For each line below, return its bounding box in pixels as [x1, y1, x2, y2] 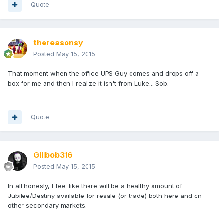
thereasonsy [33, 38, 83, 48]
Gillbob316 [33, 150, 73, 160]
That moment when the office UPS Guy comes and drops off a [8, 69, 199, 78]
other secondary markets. [8, 201, 87, 210]
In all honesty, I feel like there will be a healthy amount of [8, 182, 182, 190]
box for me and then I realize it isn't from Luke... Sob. [8, 79, 169, 88]
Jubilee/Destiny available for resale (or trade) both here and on [8, 192, 202, 200]
